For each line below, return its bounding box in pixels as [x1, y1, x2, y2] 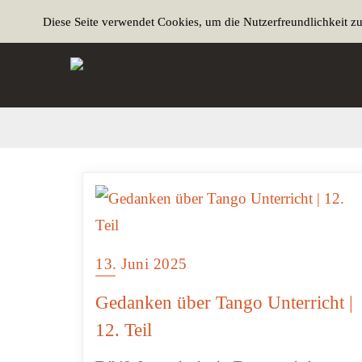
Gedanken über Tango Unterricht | [95, 293, 353, 313]
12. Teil [95, 320, 152, 340]
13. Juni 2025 [95, 255, 187, 272]
